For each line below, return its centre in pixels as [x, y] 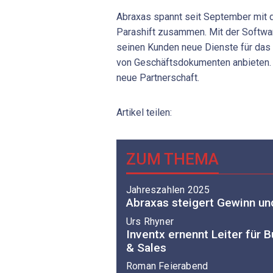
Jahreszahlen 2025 [168, 190]
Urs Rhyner [150, 221]
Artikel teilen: [144, 112]
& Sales [146, 247]
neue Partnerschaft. [158, 77]
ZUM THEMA [172, 159]
